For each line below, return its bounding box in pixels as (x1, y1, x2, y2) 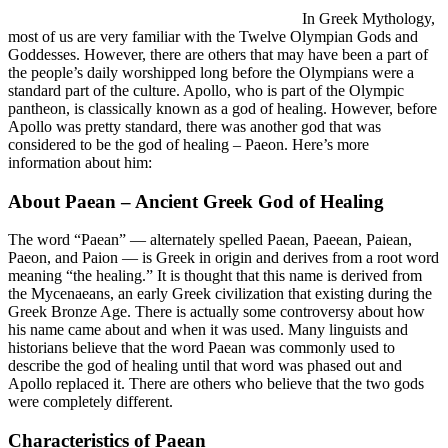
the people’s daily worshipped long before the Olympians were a (8, 63, 414, 81)
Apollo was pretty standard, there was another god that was (8, 117, 381, 135)
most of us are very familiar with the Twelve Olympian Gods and (8, 27, 418, 45)
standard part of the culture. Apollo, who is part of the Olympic (8, 81, 404, 99)
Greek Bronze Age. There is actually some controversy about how (8, 303, 425, 321)
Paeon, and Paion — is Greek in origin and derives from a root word (8, 249, 439, 267)
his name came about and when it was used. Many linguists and (8, 321, 408, 339)
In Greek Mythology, (302, 9, 435, 27)
